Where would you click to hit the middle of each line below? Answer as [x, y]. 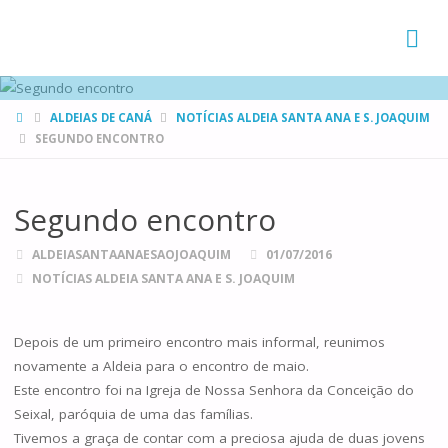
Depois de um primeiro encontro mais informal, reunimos [199, 342]
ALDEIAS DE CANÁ [100, 118]
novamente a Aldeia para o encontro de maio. [161, 366]
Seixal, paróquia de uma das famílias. [133, 414]
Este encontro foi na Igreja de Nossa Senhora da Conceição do [213, 390]
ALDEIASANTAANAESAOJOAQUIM [132, 254]
